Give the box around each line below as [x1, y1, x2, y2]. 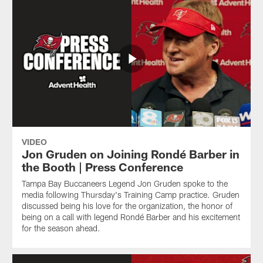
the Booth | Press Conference [21, 160, 183, 174]
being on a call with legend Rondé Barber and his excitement [21, 212, 240, 222]
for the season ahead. [21, 223, 100, 234]
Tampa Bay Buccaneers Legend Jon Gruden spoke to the [21, 178, 228, 189]
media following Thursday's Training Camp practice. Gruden [21, 190, 240, 200]
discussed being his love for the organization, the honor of [21, 201, 232, 211]
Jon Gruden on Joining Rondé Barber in [21, 147, 240, 161]
